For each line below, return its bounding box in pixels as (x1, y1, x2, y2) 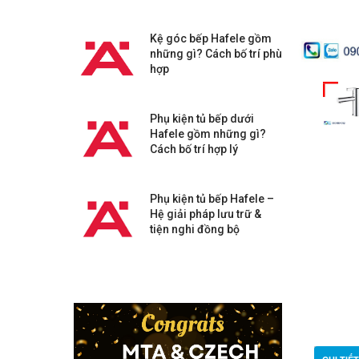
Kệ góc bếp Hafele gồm (150, 32, 272, 45)
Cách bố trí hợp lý (150, 143, 238, 155)
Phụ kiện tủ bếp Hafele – (150, 192, 274, 205)
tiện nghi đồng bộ (150, 223, 240, 236)
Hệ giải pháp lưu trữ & (150, 208, 261, 220)
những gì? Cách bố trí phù (150, 47, 282, 60)
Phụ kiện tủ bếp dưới (150, 112, 254, 125)
